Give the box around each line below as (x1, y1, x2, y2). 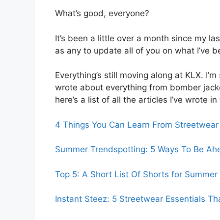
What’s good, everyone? (55, 8, 149, 19)
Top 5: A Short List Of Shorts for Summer (55, 169, 218, 179)
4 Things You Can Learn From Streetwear (55, 119, 219, 130)
